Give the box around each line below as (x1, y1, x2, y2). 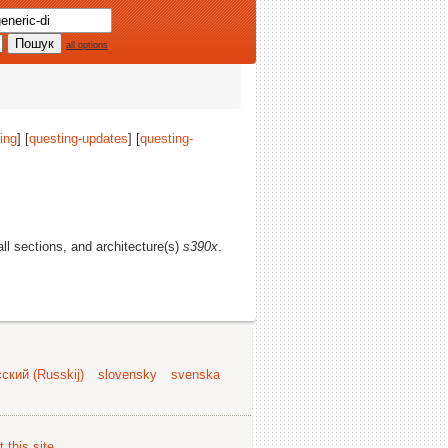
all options (66, 40, 108, 50)
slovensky (98, 367, 157, 382)
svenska (171, 367, 220, 382)
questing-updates (29, 131, 128, 146)
